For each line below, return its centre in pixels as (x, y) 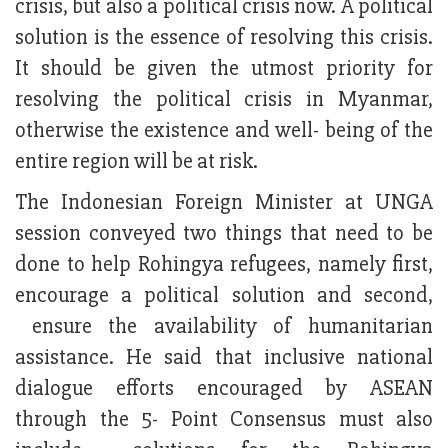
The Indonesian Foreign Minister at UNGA (224, 203)
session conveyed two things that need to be (224, 234)
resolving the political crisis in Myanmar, (224, 100)
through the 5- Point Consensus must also (224, 420)
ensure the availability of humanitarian (224, 327)
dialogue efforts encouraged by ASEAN (224, 389)
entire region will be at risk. (136, 162)
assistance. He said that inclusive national (224, 358)
